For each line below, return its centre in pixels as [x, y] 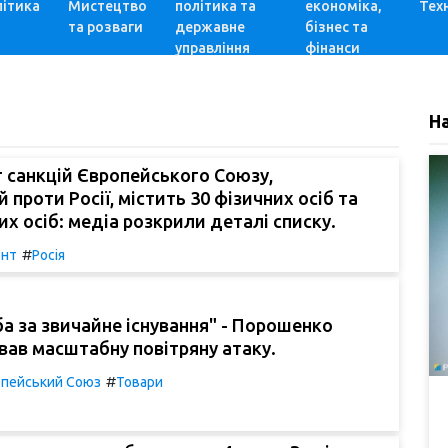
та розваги [105, 27]
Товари [139, 381]
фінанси [332, 48]
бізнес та [336, 27]
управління [212, 48]
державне [210, 27]
